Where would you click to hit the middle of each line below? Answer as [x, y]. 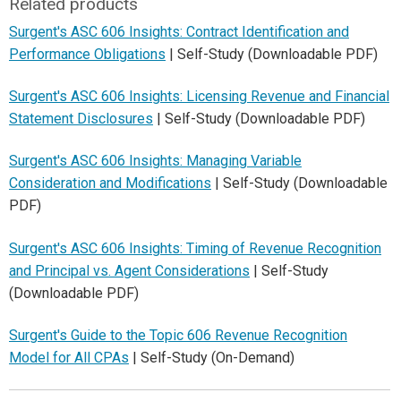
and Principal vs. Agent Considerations [129, 270]
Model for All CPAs [69, 358]
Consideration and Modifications [110, 183]
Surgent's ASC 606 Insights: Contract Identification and [179, 31]
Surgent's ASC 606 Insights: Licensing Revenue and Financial [199, 97]
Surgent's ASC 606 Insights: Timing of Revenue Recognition [195, 248]
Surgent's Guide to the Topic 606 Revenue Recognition [178, 336]
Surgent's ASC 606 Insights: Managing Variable [155, 161]
